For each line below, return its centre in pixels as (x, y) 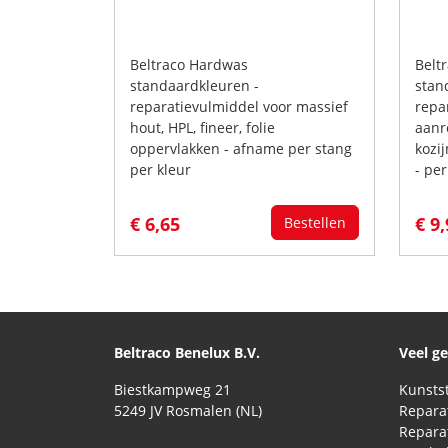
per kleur (160, 169)
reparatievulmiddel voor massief (239, 106)
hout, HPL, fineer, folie (202, 127)
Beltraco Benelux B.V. (187, 352)
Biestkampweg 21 (172, 389)
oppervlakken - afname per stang (241, 148)
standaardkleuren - (194, 85)
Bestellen (315, 222)
